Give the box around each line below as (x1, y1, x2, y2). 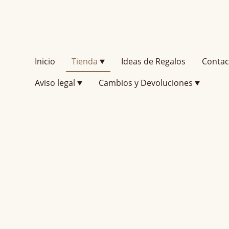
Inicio (35, 56, 55, 67)
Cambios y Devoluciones (99, 77, 193, 88)
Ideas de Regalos (121, 56, 186, 67)
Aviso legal (35, 77, 75, 88)
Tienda (72, 56, 98, 67)
